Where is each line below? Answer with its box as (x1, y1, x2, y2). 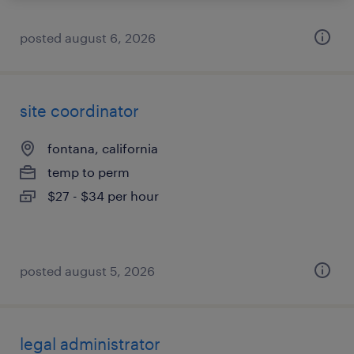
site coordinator (20, 101, 139, 120)
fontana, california (47, 141, 158, 156)
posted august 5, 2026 (20, 263, 155, 278)
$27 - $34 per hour (47, 188, 159, 203)
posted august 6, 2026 (20, 30, 156, 45)
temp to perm (47, 164, 130, 179)
